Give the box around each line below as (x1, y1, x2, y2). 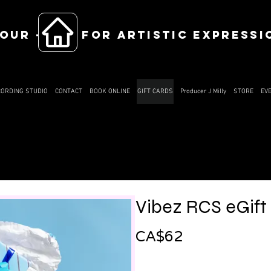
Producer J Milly (180, 87, 226, 96)
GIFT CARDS (137, 87, 173, 96)
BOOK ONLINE (90, 87, 130, 96)
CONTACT (55, 87, 82, 96)
